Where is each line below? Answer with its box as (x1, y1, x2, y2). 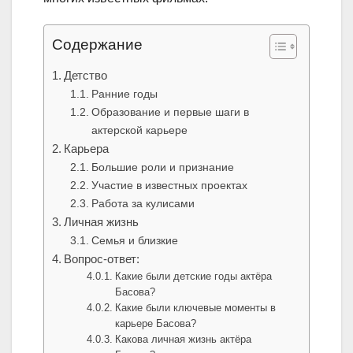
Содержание (52, 36, 143, 54)
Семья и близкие (91, 234, 178, 247)
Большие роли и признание (91, 161, 234, 174)
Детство (64, 69, 108, 83)
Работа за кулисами (91, 197, 195, 210)
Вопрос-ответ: (64, 252, 140, 266)
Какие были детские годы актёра (115, 270, 273, 283)
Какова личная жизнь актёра (115, 333, 252, 346)
